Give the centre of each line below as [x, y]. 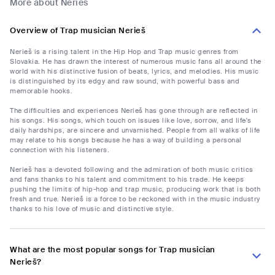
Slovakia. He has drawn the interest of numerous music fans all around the [136, 62]
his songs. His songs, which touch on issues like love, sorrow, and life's [131, 121]
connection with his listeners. [60, 150]
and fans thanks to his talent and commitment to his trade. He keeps [127, 180]
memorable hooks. [41, 91]
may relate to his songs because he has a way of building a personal [126, 140]
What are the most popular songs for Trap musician [113, 250]
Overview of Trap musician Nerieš [78, 31]
